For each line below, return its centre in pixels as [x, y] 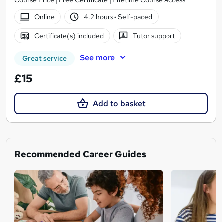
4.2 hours [99, 17]
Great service [45, 58]
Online [44, 17]
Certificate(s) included [69, 35]
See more [97, 57]
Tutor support [154, 35]
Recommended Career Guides [80, 154]
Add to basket [119, 103]
